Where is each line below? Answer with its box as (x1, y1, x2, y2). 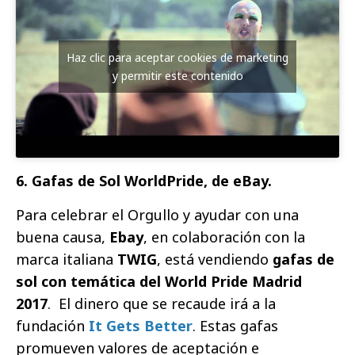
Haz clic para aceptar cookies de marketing (67, 50, 288, 66)
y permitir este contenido (112, 68, 243, 84)
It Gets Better (85, 316, 193, 336)
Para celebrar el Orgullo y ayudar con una (16, 205, 299, 225)
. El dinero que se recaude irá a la (48, 294, 276, 314)
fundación (16, 316, 85, 336)
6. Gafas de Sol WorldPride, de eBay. (16, 171, 272, 191)
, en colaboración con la (143, 227, 305, 247)
